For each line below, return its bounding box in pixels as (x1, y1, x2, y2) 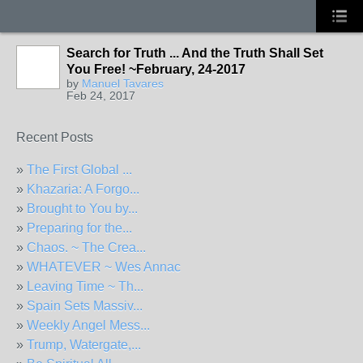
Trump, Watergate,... (27, 338, 141, 352)
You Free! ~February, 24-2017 (66, 62, 246, 76)
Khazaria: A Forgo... (27, 182, 139, 196)
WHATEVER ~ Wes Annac (27, 260, 181, 274)
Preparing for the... (27, 221, 132, 235)
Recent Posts (16, 130, 93, 144)
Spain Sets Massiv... (27, 299, 143, 313)
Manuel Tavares (82, 77, 164, 90)
